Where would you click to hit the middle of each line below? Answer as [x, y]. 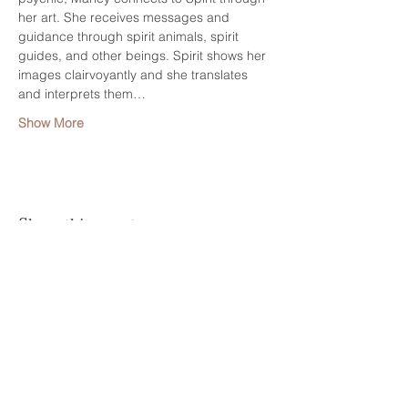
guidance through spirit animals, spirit [130, 36]
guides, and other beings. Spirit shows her [144, 56]
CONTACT [59, 398]
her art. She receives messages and [126, 17]
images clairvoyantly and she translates [135, 75]
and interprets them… [82, 94]
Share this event [77, 224]
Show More [51, 123]
